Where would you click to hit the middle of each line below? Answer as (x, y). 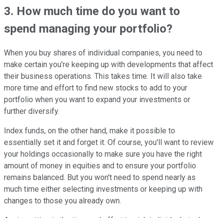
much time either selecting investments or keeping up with (103, 189)
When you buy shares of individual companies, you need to (103, 53)
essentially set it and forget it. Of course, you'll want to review (109, 143)
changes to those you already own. (64, 201)
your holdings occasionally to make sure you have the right (103, 154)
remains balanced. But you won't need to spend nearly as (100, 178)
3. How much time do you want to (92, 11)
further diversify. (33, 111)
